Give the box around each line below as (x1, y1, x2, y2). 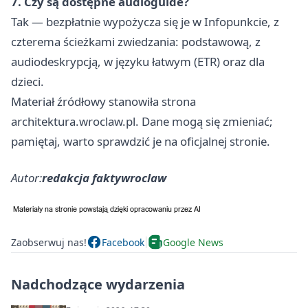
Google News (163, 235, 223, 249)
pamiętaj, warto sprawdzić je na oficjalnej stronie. (11, 133, 270, 150)
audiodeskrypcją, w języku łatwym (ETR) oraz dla (11, 54, 265, 70)
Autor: (11, 170, 42, 186)
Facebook (102, 235, 144, 249)
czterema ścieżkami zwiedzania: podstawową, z (11, 34, 261, 50)
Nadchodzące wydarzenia (11, 275, 185, 294)
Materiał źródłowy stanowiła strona (11, 93, 196, 110)
